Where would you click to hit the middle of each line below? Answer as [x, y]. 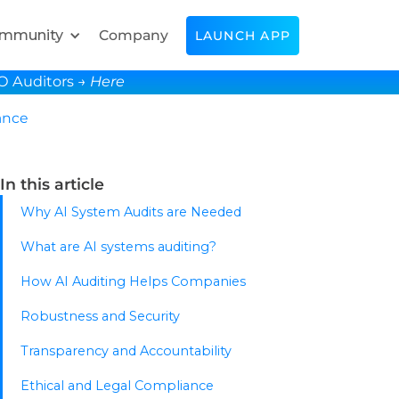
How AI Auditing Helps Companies [133, 281]
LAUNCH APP [242, 35]
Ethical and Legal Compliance [117, 386]
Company [133, 35]
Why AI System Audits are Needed [131, 212]
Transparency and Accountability [126, 351]
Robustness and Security [100, 316]
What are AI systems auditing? [120, 247]
